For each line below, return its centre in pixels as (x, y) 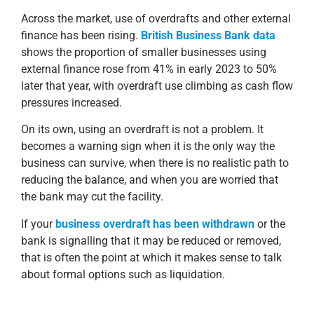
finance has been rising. (81, 36)
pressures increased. (71, 103)
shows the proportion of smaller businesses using (144, 53)
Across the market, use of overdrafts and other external (156, 19)
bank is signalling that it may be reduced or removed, (151, 240)
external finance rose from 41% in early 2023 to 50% (149, 69)
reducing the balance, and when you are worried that (150, 180)
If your (38, 224)
